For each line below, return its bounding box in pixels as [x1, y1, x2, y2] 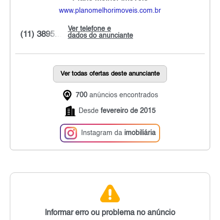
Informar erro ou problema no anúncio [45, 209, 175, 217]
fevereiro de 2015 [100, 108, 156, 115]
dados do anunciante [68, 32, 133, 40]
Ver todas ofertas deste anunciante [60, 71, 160, 78]
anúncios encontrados [87, 92, 158, 99]
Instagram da [81, 130, 124, 137]
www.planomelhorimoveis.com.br [59, 7, 161, 15]
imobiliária [124, 130, 156, 137]
